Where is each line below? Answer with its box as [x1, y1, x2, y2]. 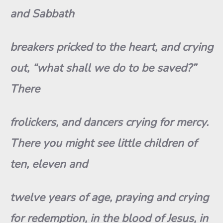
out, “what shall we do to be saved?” [10, 60, 196, 76]
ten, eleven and [10, 156, 88, 172]
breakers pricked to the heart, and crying [10, 39, 213, 55]
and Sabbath [10, 6, 74, 21]
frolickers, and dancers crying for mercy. [10, 114, 209, 130]
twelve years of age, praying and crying [10, 190, 209, 205]
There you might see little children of [10, 135, 197, 151]
